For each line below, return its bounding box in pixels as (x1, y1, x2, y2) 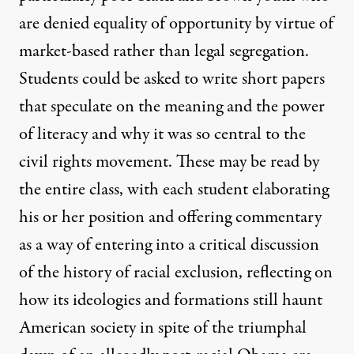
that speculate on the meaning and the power (19, 94, 325, 120)
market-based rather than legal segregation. (19, 39, 309, 65)
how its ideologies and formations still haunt (19, 288, 322, 314)
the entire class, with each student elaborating (19, 177, 329, 203)
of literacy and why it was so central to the (19, 122, 306, 148)
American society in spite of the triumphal (19, 315, 307, 341)
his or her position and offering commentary (19, 205, 322, 231)
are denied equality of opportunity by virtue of (19, 11, 333, 37)
